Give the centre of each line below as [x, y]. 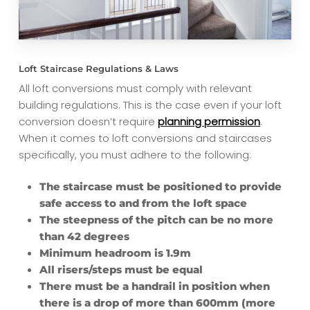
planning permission [209, 121]
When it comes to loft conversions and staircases [145, 138]
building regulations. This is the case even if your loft [150, 104]
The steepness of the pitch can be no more [156, 220]
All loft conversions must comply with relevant [135, 88]
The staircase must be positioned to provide [160, 187]
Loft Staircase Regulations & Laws [98, 69]
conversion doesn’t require [88, 121]
